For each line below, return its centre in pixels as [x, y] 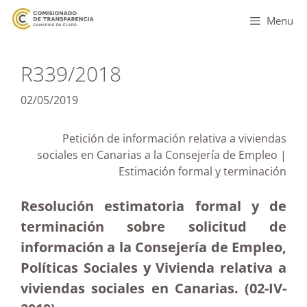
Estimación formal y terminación [202, 171]
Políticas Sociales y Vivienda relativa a [153, 268]
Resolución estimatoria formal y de [153, 206]
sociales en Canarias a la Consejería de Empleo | [162, 155]
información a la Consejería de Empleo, [153, 247]
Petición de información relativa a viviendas [174, 138]
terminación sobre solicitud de [153, 226]
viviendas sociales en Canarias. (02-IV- [153, 288]
